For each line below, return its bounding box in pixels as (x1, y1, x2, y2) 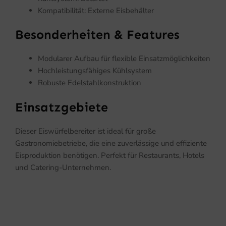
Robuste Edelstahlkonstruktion (38, 78, 141, 88)
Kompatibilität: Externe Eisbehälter (38, 5, 154, 16)
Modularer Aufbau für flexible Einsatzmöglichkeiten (38, 53, 210, 64)
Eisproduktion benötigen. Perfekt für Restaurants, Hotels (15, 150, 204, 160)
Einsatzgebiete (15, 99, 108, 115)
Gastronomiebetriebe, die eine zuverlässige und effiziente (15, 138, 207, 148)
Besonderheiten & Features (15, 27, 180, 43)
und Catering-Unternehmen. (15, 162, 111, 173)
